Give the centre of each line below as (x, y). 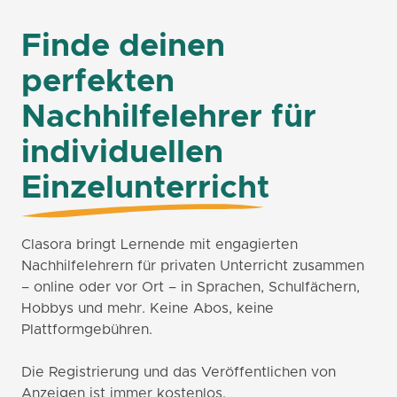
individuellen (122, 152)
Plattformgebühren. (87, 330)
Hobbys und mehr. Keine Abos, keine (148, 308)
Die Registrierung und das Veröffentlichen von (179, 372)
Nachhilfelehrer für (169, 117)
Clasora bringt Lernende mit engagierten (160, 245)
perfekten (98, 82)
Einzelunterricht (145, 188)
